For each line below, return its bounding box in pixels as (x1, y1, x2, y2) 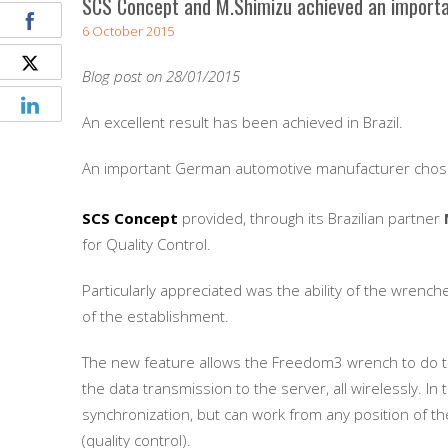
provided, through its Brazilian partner (178, 208, 444, 228)
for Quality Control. (82, 234, 211, 254)
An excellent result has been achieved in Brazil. (82, 112, 403, 132)
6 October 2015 (82, 22, 174, 40)
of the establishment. (82, 306, 229, 326)
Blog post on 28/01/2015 (82, 66, 240, 86)
